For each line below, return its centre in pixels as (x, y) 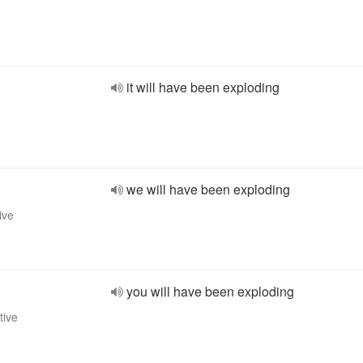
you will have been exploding (210, 291)
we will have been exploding (208, 189)
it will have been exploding (203, 87)
